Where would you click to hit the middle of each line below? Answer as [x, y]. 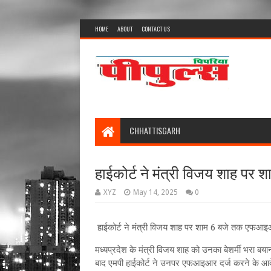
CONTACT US [156, 29]
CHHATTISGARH [155, 130]
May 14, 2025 [155, 192]
